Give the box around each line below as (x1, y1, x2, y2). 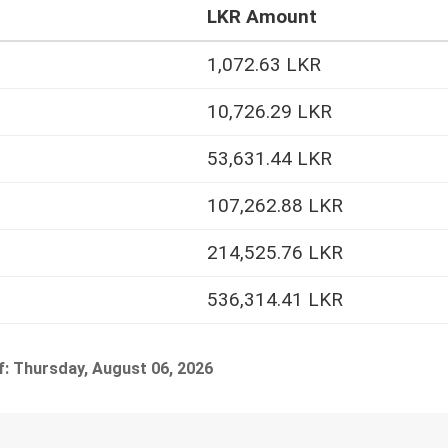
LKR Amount (207, 5, 317, 29)
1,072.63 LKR (207, 53, 321, 77)
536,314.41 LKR (207, 288, 343, 312)
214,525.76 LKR (207, 241, 343, 265)
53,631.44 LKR (207, 147, 332, 171)
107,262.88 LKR (207, 194, 343, 218)
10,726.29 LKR (207, 100, 332, 124)
